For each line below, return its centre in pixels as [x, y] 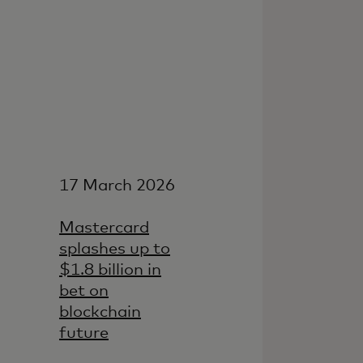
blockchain [100, 312]
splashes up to [115, 248]
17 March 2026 [117, 185]
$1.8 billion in [110, 269]
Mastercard [104, 227]
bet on [84, 290]
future [84, 333]
